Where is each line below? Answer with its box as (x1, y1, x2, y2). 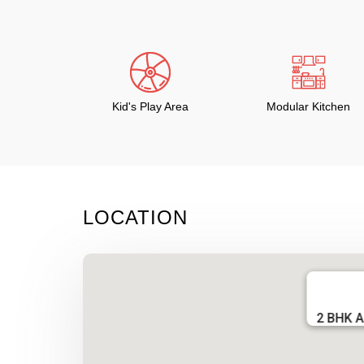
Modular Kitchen (266, 100, 350, 113)
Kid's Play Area (111, 100, 188, 113)
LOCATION (83, 206, 188, 228)
